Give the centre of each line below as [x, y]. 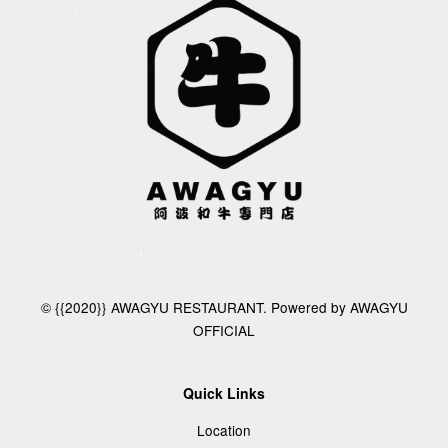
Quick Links [224, 392]
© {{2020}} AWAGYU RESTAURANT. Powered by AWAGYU [224, 306]
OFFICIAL [224, 329]
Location [224, 429]
